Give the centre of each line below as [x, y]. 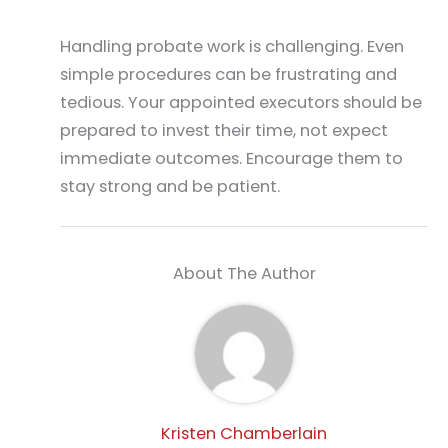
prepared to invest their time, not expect [224, 131]
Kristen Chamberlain [244, 434]
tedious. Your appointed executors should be [241, 103]
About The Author [244, 273]
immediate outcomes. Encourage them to [231, 159]
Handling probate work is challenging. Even [232, 47]
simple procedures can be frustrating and [228, 75]
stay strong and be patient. [170, 187]
